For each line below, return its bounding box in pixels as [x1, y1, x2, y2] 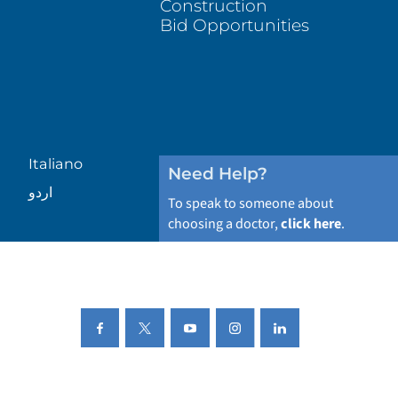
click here [280, 212, 341, 234]
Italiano [28, 154, 84, 172]
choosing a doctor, [167, 212, 281, 234]
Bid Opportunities [160, 15, 310, 36]
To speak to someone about [167, 192, 333, 213]
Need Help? [167, 163, 267, 185]
